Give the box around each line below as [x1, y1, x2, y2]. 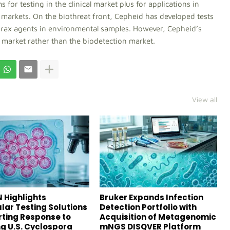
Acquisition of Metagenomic [99, 212, 216, 222]
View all [192, 95, 217, 104]
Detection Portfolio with [99, 202, 197, 213]
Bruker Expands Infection [99, 192, 203, 203]
